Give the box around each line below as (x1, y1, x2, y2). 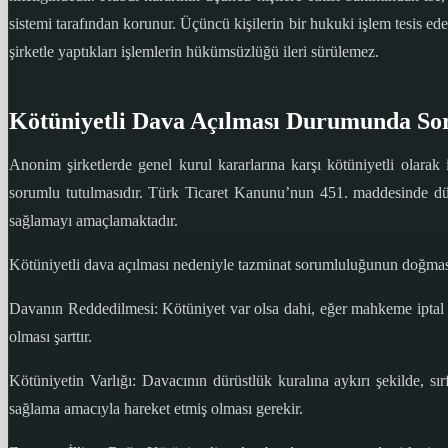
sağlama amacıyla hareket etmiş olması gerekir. (9, 400, 303, 418)
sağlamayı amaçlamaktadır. (9, 212, 178, 230)
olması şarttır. (9, 328, 92, 346)
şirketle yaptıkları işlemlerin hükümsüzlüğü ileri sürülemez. (9, 43, 379, 61)
